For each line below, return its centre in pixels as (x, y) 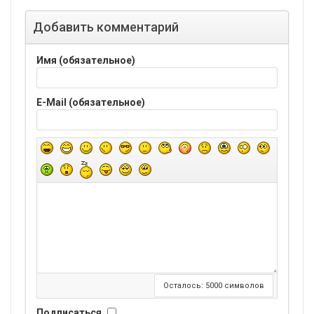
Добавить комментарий (106, 27)
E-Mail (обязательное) (91, 102)
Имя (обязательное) (86, 60)
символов (243, 285)
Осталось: (184, 285)
